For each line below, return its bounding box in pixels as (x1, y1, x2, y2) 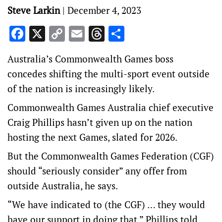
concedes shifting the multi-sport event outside (7, 67, 210, 80)
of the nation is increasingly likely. (7, 82, 155, 95)
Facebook (25, 23, 91, 44)
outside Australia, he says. (7, 179, 118, 192)
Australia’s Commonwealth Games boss (7, 53, 173, 65)
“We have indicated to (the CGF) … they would (7, 198, 205, 211)
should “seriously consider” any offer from (7, 165, 187, 177)
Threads (105, 23, 162, 44)
